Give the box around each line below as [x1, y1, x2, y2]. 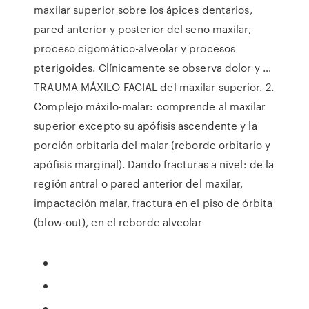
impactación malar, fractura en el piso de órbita [34, 195, 273, 210]
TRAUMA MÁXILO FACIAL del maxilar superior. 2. [34, 79, 274, 94]
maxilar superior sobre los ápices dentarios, [34, 2, 252, 17]
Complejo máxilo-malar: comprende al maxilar [34, 99, 266, 114]
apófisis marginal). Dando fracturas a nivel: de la [34, 157, 275, 172]
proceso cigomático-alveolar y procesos [34, 41, 236, 56]
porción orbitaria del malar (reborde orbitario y [34, 137, 271, 152]
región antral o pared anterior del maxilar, [34, 176, 243, 191]
